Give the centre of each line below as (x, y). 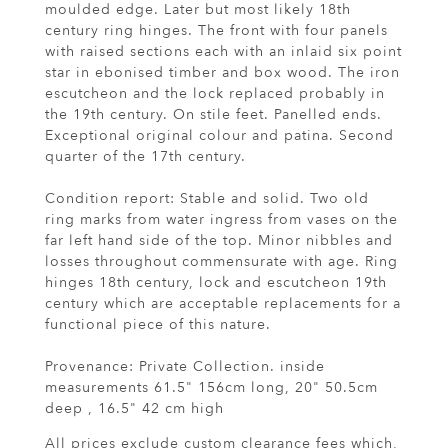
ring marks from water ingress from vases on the (221, 220)
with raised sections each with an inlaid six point (223, 52)
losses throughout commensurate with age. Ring (221, 262)
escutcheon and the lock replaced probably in (215, 94)
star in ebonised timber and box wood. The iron (222, 73)
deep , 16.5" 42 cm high (134, 409)
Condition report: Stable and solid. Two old (207, 199)
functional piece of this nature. (158, 325)
